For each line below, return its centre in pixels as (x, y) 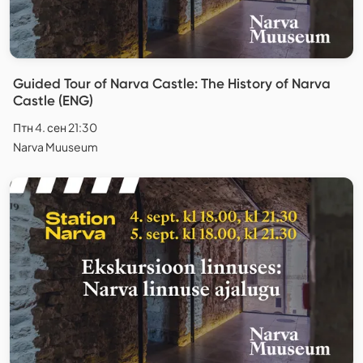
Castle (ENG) (53, 100)
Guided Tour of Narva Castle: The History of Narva (172, 83)
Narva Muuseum (56, 146)
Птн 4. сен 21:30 (55, 127)
